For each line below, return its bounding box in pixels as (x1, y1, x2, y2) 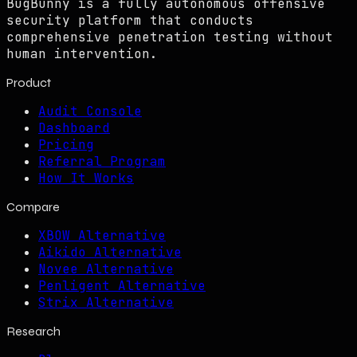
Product (6, 74, 51, 90)
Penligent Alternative (38, 277, 206, 294)
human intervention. (6, 45, 158, 62)
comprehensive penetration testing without (6, 28, 333, 45)
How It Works (38, 169, 134, 186)
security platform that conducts (6, 11, 253, 29)
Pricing (38, 135, 94, 153)
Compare (6, 198, 60, 214)
